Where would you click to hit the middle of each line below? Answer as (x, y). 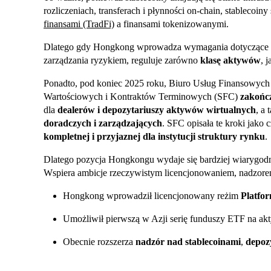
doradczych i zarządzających (103, 123)
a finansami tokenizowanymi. (171, 24)
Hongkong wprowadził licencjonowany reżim (152, 196)
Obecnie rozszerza (99, 242)
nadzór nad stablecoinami (188, 242)
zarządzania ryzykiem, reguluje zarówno (122, 60)
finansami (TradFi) (79, 24)
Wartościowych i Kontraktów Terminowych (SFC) (142, 97)
